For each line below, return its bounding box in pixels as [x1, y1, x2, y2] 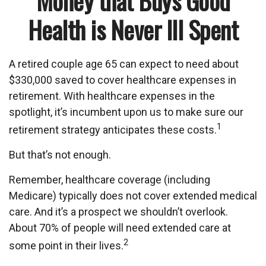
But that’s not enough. [9, 148, 111, 161]
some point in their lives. [9, 239, 123, 252]
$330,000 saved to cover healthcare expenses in [9, 74, 236, 86]
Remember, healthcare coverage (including [9, 173, 210, 186]
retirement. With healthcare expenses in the [9, 90, 215, 102]
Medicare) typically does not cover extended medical [9, 189, 257, 202]
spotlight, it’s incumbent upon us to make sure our [9, 106, 243, 118]
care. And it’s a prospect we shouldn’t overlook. [9, 205, 228, 218]
